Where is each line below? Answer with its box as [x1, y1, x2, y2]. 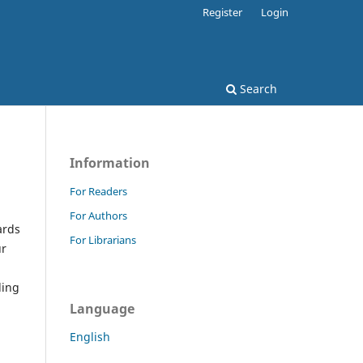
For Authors [70, 207, 127, 223]
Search [237, 80, 277, 96]
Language [70, 299, 135, 318]
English [70, 328, 110, 344]
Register [203, 4, 243, 19]
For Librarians [70, 232, 136, 247]
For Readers [70, 183, 127, 199]
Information [70, 153, 150, 172]
